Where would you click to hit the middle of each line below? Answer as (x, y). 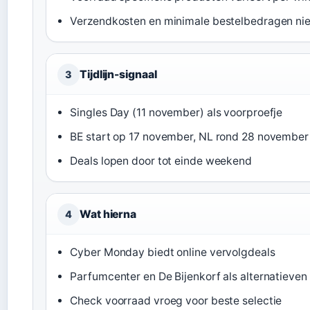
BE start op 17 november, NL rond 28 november (189, 136)
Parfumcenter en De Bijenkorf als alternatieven (189, 276)
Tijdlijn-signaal (118, 74)
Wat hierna (108, 214)
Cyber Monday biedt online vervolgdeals (173, 252)
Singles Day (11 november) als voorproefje (176, 112)
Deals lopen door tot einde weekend (161, 161)
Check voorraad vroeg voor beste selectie (176, 300)
